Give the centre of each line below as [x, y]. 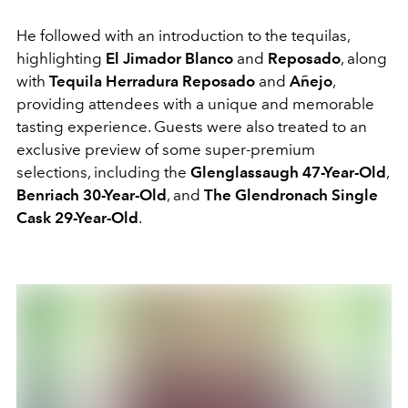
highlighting [59, 58]
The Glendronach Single [291, 194]
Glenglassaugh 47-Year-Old [288, 172]
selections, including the [103, 172]
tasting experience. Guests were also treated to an [192, 126]
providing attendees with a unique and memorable [195, 103]
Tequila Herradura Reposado [152, 81]
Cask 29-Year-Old [77, 217]
